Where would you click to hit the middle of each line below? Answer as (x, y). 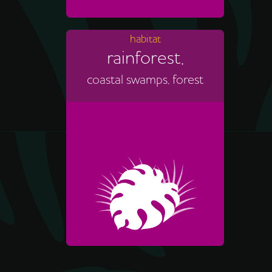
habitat (145, 39)
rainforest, (145, 58)
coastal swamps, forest (145, 80)
